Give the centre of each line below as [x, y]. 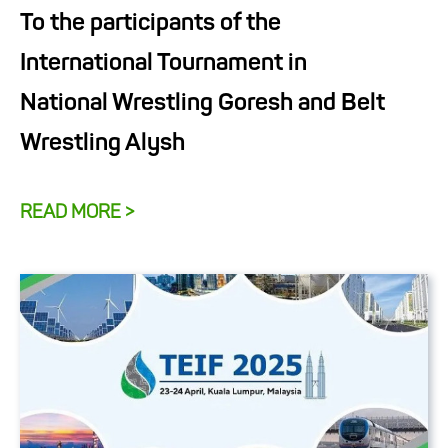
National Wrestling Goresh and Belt [202, 103]
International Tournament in [163, 63]
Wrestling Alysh [102, 143]
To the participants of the [150, 23]
